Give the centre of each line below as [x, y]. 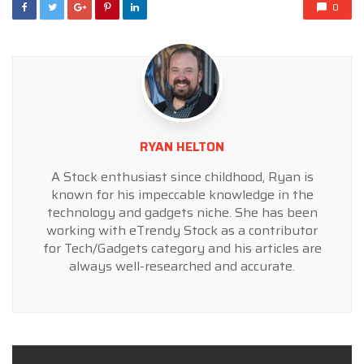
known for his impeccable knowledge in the [182, 194]
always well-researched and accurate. [182, 266]
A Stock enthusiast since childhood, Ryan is [182, 176]
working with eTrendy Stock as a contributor [182, 230]
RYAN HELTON [182, 147]
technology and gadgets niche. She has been [182, 212]
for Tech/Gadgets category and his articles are [182, 248]
